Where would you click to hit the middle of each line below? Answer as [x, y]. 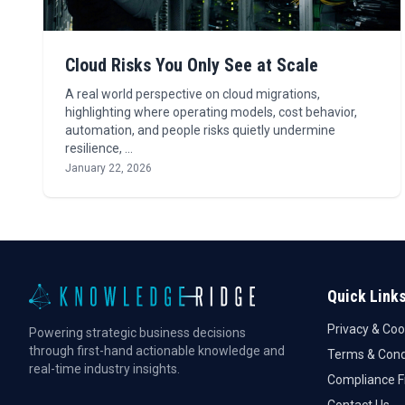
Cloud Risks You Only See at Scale [192, 65]
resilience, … [99, 148]
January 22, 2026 [108, 168]
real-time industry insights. [104, 369]
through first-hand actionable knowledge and [157, 351]
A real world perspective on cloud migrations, [193, 94]
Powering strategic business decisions [137, 333]
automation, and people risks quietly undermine [200, 130]
